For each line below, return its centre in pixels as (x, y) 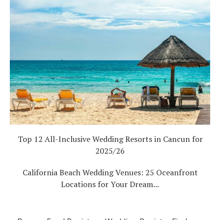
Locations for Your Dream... (110, 184)
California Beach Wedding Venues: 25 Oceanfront (110, 172)
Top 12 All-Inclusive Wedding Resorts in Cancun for (110, 139)
